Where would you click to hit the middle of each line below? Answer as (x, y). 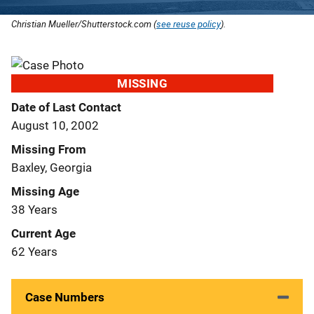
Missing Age (45, 191)
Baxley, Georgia (52, 167)
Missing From (49, 149)
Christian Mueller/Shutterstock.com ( (84, 23)
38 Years (34, 209)
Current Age (43, 233)
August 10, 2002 (55, 125)
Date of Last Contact (66, 107)
